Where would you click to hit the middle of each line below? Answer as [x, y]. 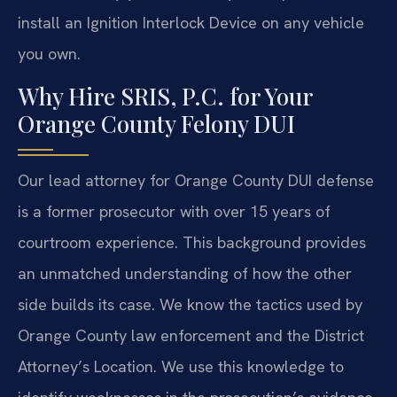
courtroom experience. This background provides [192, 242]
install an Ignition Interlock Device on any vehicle [191, 23]
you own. [49, 54]
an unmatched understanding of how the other [185, 273]
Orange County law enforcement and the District [191, 335]
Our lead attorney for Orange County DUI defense [196, 180]
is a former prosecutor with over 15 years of [174, 211]
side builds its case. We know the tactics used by [190, 304]
